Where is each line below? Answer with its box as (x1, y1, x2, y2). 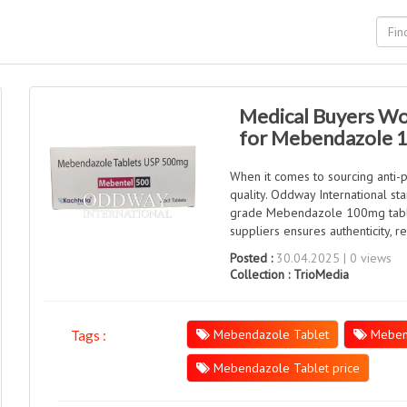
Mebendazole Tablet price (209, 360, 360, 376)
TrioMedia (293, 266, 350, 283)
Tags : (71, 327, 107, 343)
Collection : (230, 266, 294, 283)
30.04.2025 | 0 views (273, 250, 392, 266)
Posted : (230, 250, 273, 266)
